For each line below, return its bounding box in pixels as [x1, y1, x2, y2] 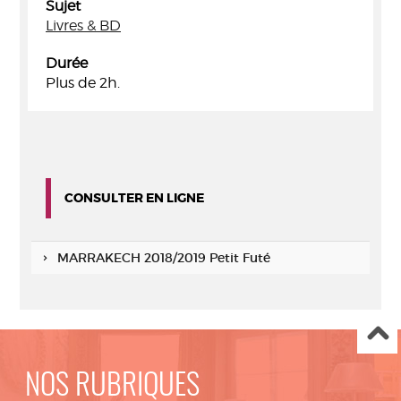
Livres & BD [46, 17, 121, 34]
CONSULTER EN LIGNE [64, 190, 204, 206]
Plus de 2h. [46, 74, 120, 91]
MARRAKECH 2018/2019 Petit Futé [56, 250, 270, 266]
